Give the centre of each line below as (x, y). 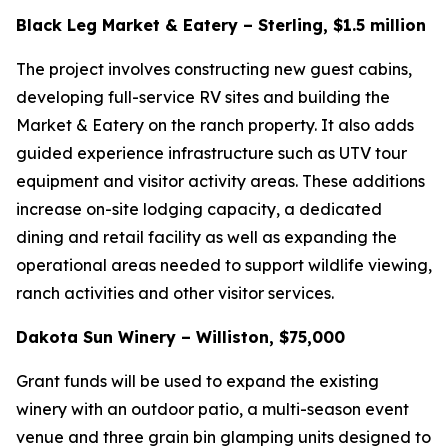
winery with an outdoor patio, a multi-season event (212, 409)
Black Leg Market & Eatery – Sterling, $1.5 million (221, 25)
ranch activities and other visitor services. (177, 293)
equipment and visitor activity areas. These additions (220, 181)
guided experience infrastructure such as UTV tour (211, 153)
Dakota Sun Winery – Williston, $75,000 (180, 337)
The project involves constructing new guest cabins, (214, 69)
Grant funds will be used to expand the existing (197, 381)
